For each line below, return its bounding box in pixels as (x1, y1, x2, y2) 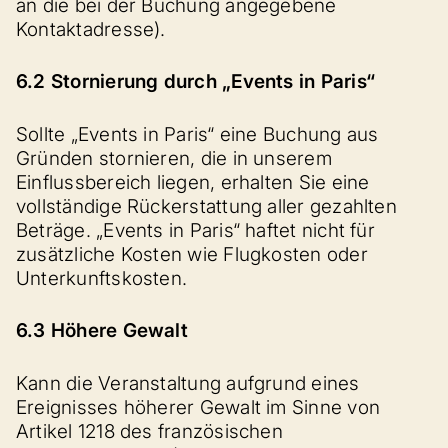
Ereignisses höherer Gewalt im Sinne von (16, 395, 381, 419)
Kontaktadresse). (16, 17, 166, 41)
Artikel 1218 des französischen (16, 419, 283, 443)
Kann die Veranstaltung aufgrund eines (16, 371, 360, 395)
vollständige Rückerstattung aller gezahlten (16, 194, 397, 218)
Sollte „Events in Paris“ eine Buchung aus (16, 122, 379, 146)
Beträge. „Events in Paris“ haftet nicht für (16, 218, 375, 242)
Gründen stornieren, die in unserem (16, 146, 332, 170)
